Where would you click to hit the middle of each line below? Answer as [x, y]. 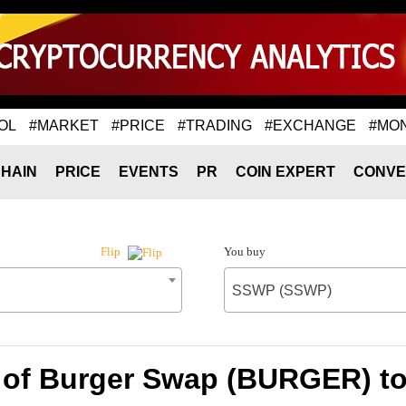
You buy [244, 251]
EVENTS [149, 172]
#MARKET [64, 125]
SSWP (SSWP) [281, 290]
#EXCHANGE [310, 125]
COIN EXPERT [285, 172]
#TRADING [215, 125]
